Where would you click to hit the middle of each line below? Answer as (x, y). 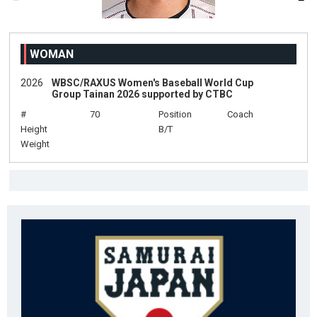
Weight (35, 144)
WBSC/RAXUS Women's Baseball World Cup (153, 83)
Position (175, 114)
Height (34, 129)
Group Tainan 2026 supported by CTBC (143, 94)
